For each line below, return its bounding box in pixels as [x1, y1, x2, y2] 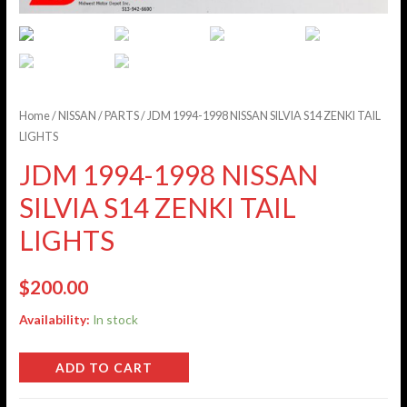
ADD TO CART [55, 360, 154, 376]
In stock [93, 312, 139, 328]
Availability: [19, 312, 91, 328]
